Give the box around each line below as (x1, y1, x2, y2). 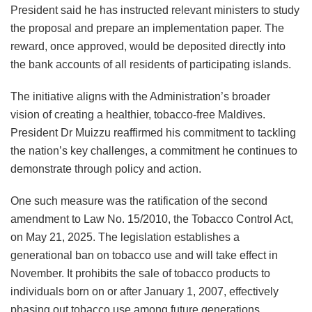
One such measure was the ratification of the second (10, 194, 267, 207)
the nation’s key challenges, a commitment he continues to (10, 144, 297, 157)
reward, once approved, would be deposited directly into (10, 40, 286, 52)
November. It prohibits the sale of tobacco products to (10, 267, 270, 279)
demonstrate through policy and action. (10, 162, 201, 175)
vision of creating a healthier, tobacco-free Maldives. (10, 108, 265, 120)
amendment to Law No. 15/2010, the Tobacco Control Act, (10, 212, 293, 225)
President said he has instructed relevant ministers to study (10, 3, 299, 16)
